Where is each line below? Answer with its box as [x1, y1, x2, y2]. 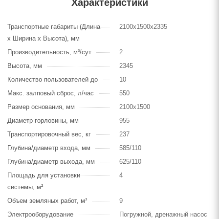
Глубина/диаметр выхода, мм [7, 157, 95, 165]
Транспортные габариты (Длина [7, 22, 100, 30]
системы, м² [7, 183, 43, 191]
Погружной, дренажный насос [119, 210, 207, 218]
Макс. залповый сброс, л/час [7, 89, 94, 97]
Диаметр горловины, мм [7, 116, 79, 124]
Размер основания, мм [7, 103, 75, 110]
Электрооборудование [7, 210, 73, 218]
